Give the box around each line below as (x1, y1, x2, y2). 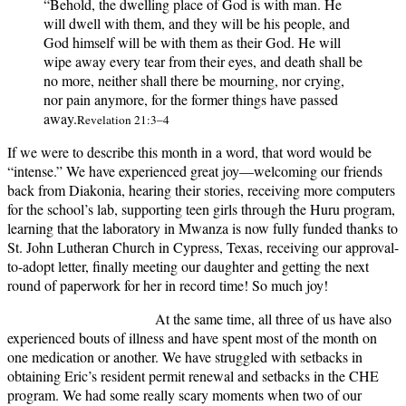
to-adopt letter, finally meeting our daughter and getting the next (7, 256, 369, 276)
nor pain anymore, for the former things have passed (43, 90, 338, 110)
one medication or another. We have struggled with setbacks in (7, 347, 362, 367)
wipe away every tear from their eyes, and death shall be (43, 52, 362, 72)
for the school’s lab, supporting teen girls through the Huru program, (7, 199, 395, 219)
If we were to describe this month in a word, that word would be (7, 142, 372, 162)
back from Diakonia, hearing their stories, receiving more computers (7, 180, 395, 200)
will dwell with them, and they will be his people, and (43, 14, 350, 34)
